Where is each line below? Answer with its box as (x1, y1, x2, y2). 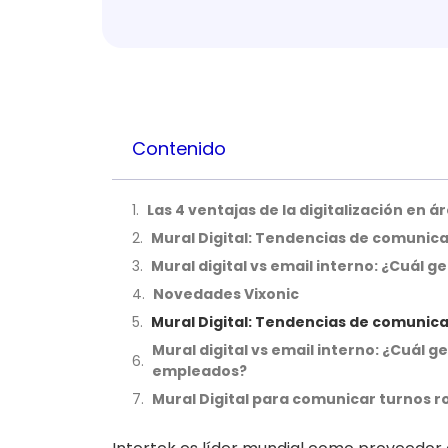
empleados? (152, 361, 247, 381)
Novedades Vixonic (153, 284, 299, 304)
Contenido (132, 136, 226, 161)
